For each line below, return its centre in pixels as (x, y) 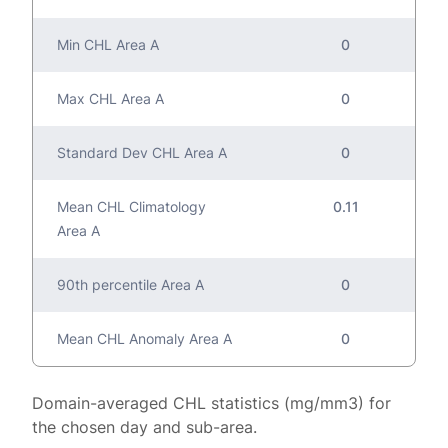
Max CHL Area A (110, 99)
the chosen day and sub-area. (144, 427)
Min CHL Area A (108, 45)
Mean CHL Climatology (131, 207)
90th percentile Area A (130, 285)
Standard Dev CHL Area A (142, 153)
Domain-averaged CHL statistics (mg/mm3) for (211, 403)
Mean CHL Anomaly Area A (144, 339)
